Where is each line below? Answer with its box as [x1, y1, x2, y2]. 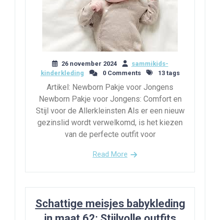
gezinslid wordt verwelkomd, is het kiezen [37, 117, 183, 127]
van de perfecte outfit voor [64, 129, 156, 139]
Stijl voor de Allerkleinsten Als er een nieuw [35, 106, 185, 115]
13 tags [156, 69, 180, 77]
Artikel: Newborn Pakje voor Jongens [47, 82, 173, 92]
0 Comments [101, 69, 141, 77]
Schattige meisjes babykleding [35, 197, 185, 210]
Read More [92, 149, 128, 159]
